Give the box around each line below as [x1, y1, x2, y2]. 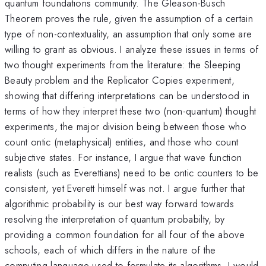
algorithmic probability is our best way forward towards [5, 196, 235, 211]
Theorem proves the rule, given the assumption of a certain [5, 11, 253, 26]
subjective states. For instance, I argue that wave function [5, 150, 242, 164]
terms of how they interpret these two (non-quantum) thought [5, 103, 256, 118]
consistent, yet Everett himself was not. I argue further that [5, 180, 245, 195]
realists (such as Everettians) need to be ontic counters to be [5, 165, 259, 180]
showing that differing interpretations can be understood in [5, 88, 250, 103]
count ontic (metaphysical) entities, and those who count [5, 134, 239, 149]
